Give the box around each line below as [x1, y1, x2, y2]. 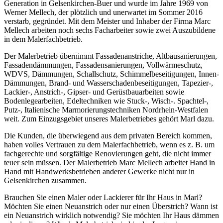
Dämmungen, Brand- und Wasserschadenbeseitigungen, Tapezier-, [4, 78, 213, 87]
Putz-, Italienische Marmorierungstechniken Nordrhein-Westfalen [4, 105, 208, 114]
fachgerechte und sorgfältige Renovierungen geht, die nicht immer [4, 149, 211, 158]
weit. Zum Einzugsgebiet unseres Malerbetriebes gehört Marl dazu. [4, 114, 214, 123]
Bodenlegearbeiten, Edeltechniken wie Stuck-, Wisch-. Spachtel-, [4, 96, 209, 105]
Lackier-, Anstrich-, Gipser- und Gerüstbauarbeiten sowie [4, 87, 184, 96]
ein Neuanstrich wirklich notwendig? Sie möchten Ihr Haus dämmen [4, 211, 219, 220]
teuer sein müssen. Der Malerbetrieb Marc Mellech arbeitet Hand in [4, 158, 215, 167]
